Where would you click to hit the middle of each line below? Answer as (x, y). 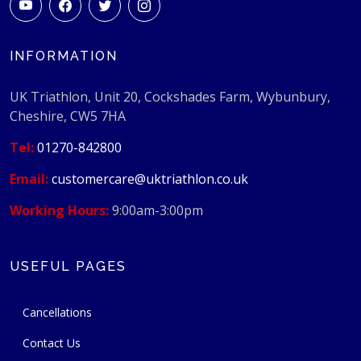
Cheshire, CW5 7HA (68, 116)
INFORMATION (64, 56)
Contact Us (52, 343)
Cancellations (57, 313)
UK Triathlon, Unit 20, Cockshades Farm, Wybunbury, (170, 97)
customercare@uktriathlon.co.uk (150, 179)
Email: (29, 179)
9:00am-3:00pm (156, 211)
